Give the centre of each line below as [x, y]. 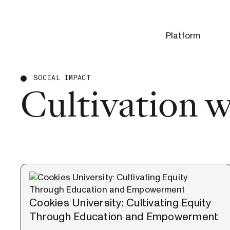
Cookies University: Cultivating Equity [120, 203]
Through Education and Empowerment [124, 217]
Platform [183, 36]
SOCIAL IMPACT [62, 78]
